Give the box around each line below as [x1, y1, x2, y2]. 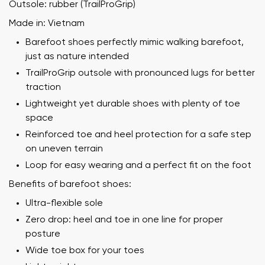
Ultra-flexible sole [25, 198, 103, 208]
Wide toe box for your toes [25, 245, 144, 256]
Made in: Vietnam [9, 18, 85, 28]
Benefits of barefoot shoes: [9, 179, 131, 189]
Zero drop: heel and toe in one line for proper [25, 215, 223, 225]
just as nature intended [25, 51, 129, 62]
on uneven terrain [25, 144, 103, 154]
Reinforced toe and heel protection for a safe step [25, 130, 251, 140]
